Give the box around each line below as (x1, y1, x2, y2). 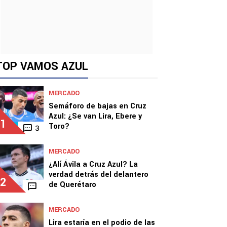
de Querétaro (49, 179, 96, 190)
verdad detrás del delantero (49, 169, 148, 180)
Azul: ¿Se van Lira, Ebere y (49, 111, 142, 122)
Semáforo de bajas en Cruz (49, 101, 146, 111)
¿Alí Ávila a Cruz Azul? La (49, 159, 138, 170)
